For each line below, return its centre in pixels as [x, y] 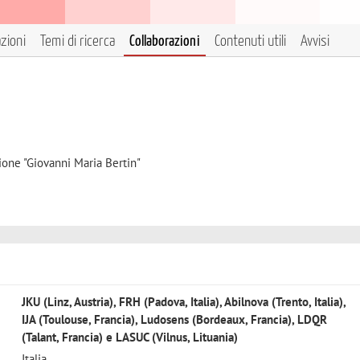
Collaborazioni [165, 41]
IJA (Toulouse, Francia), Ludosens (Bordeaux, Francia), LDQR [174, 319]
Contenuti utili [250, 41]
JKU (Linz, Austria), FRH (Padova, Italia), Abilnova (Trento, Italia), [183, 301]
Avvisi [315, 41]
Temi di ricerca [78, 41]
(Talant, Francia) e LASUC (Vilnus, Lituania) [129, 337]
